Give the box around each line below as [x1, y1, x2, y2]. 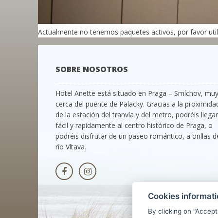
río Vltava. [55, 142, 86, 151]
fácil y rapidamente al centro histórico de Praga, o [55, 121, 213, 130]
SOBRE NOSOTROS [55, 64, 128, 74]
